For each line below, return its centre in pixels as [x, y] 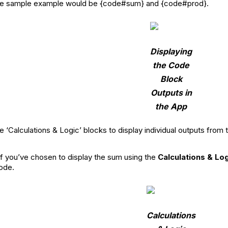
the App [171, 107]
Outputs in [171, 93]
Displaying [171, 52]
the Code [171, 65]
